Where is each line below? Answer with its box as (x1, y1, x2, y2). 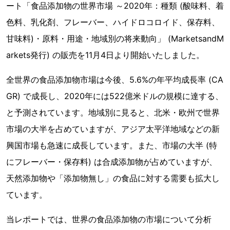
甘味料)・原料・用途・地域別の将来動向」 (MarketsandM (6, 33, 224, 44)
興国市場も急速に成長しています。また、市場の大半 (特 (6, 140, 217, 150)
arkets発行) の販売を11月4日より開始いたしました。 (6, 50, 204, 60)
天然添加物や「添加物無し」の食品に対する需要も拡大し (6, 173, 220, 183)
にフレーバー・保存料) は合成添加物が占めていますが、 (6, 157, 217, 167)
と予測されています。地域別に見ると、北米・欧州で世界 (6, 107, 220, 118)
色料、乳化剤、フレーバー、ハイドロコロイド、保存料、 (6, 17, 220, 27)
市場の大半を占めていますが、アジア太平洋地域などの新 (6, 124, 220, 134)
